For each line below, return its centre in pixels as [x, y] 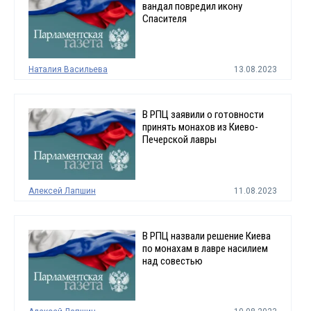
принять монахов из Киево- [200, 127]
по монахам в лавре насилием [205, 248]
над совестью [172, 261]
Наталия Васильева [68, 70]
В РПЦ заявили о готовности [203, 115]
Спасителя [164, 19]
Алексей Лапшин [62, 191]
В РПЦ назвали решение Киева [206, 236]
